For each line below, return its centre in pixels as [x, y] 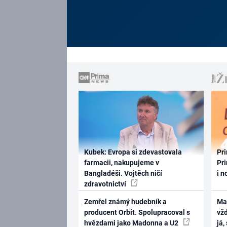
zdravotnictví [106, 184]
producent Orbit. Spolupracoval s [137, 212]
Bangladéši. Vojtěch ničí [123, 174]
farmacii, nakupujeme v [121, 163]
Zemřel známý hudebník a [125, 201]
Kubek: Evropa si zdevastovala [133, 152]
